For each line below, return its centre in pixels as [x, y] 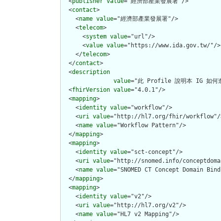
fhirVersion [91, 90]
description [91, 72]
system [96, 37]
